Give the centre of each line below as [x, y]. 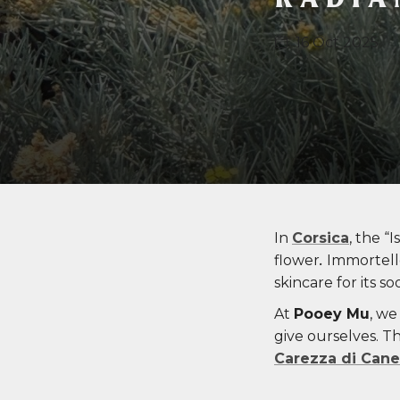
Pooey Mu [332, 314]
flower [297, 261]
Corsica [321, 238]
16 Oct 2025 [337, 42]
